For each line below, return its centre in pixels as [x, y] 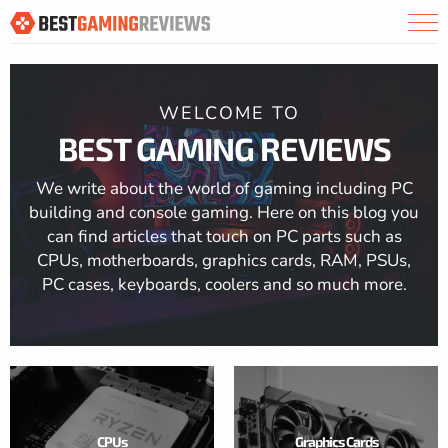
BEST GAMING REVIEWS [224, 148]
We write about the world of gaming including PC [224, 188]
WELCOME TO [229, 113]
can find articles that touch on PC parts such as [224, 236]
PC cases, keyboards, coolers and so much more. [224, 284]
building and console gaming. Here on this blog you [224, 212]
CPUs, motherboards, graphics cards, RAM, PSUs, [224, 260]
